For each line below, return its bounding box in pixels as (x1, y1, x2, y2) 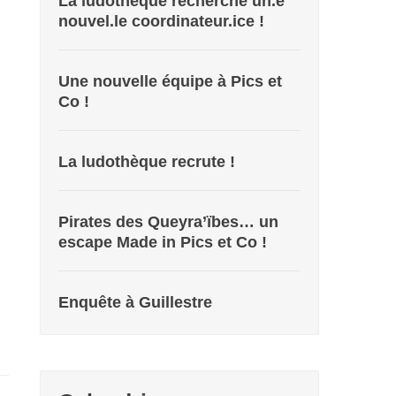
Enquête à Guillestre (58, 293, 213, 311)
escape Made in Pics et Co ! (58, 233, 268, 251)
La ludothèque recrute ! (58, 153, 236, 171)
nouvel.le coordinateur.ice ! (58, 12, 265, 30)
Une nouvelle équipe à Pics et (58, 72, 283, 90)
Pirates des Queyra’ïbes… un (58, 213, 279, 231)
